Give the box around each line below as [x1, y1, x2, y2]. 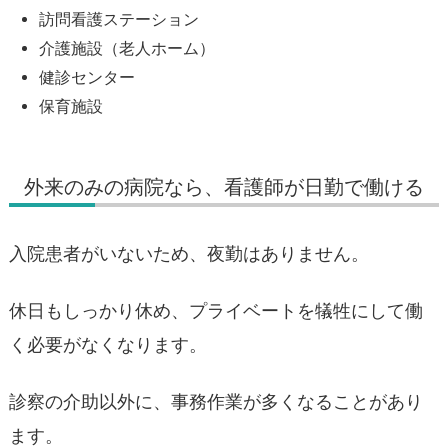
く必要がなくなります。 [9, 333, 207, 355]
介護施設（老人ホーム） [39, 38, 215, 58]
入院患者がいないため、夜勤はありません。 [9, 242, 369, 264]
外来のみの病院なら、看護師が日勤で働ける [24, 173, 424, 199]
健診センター [39, 67, 135, 87]
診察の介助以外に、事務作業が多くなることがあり [9, 391, 423, 413]
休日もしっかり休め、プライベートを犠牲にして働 [9, 299, 423, 321]
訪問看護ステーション [39, 9, 199, 29]
